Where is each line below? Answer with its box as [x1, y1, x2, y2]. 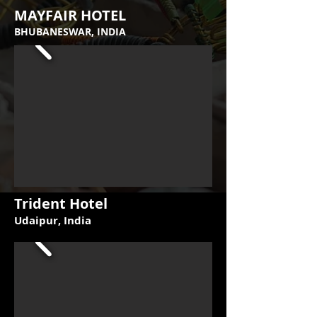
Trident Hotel [14, 194, 108, 213]
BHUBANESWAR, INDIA [14, 25, 126, 38]
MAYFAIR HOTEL [14, 6, 126, 25]
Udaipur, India [14, 213, 91, 228]
